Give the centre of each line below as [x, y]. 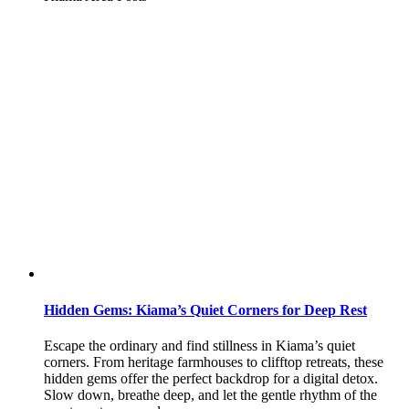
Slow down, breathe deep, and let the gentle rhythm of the [210, 394]
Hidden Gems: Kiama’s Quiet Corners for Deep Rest [205, 309]
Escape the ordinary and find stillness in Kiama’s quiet [199, 345]
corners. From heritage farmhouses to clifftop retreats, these [214, 362]
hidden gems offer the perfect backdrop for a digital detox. [211, 378]
